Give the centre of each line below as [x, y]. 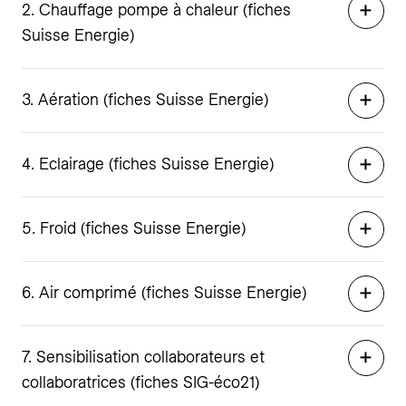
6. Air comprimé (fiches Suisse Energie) [164, 292]
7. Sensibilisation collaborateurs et [143, 357]
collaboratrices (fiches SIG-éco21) [140, 382]
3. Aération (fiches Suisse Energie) [145, 99]
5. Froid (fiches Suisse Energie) [134, 228]
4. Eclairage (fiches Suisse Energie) [148, 164]
